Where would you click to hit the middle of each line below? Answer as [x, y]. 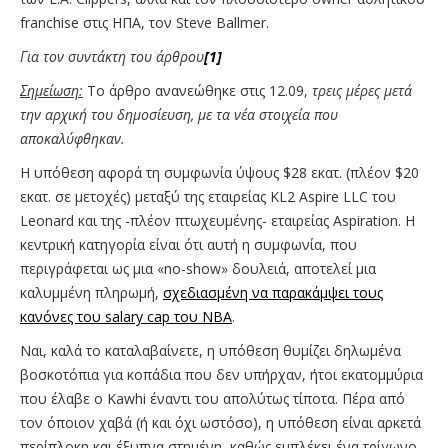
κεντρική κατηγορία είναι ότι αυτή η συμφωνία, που [188, 245]
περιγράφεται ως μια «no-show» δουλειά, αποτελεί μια [198, 269]
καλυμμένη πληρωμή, [91, 293]
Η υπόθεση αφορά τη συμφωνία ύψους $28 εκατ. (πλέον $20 [219, 173]
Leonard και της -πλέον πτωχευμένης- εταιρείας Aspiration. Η [217, 221]
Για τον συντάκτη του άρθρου [112, 57]
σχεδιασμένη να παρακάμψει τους [273, 293]
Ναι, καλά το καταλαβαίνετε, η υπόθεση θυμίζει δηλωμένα [210, 351]
